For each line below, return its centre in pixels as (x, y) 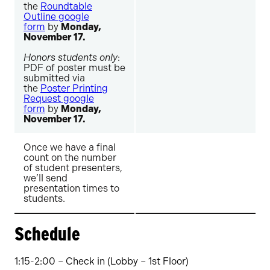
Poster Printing (74, 88)
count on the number (70, 158)
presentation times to (71, 188)
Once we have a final (70, 147)
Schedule (47, 234)
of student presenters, (73, 168)
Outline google (56, 17)
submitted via (54, 78)
